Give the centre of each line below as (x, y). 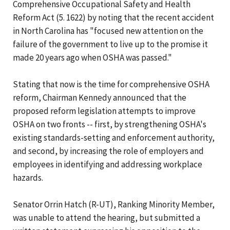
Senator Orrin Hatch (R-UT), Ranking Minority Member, (114, 204)
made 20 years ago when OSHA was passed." (92, 57)
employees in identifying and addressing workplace (108, 164)
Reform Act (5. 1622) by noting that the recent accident (113, 17)
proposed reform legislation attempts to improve (104, 111)
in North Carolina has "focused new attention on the (108, 31)
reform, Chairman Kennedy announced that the (100, 97)
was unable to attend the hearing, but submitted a (107, 217)
